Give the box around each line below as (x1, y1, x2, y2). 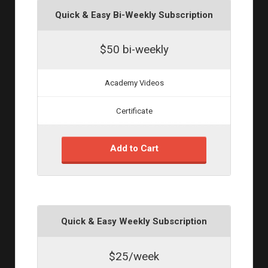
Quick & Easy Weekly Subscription (61, 215, 207, 227)
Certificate (115, 106, 153, 115)
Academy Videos (104, 78, 164, 88)
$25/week (109, 249, 159, 263)
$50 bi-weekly (99, 43, 169, 57)
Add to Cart (109, 143, 159, 154)
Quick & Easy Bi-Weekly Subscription (55, 9, 213, 20)
